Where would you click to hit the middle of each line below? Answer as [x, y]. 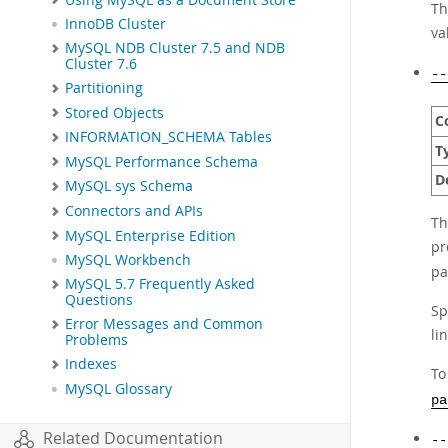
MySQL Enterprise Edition [150, 235]
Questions [99, 300]
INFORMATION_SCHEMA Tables [168, 137]
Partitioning [104, 88]
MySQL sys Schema [129, 186]
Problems [96, 340]
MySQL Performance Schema [161, 161]
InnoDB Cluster [115, 24]
